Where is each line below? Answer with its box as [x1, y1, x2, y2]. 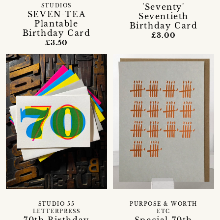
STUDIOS [41, 3, 72, 9]
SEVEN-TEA [27, 9, 86, 20]
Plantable [34, 19, 79, 29]
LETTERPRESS [32, 209, 81, 215]
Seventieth [138, 11, 189, 22]
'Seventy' [142, 2, 185, 12]
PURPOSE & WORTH [129, 201, 197, 208]
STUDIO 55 [38, 201, 75, 208]
